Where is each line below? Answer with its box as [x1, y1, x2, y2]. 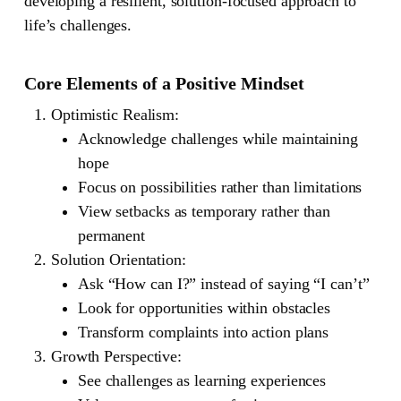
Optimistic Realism [50, 105, 175, 124]
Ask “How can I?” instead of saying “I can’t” [77, 274, 370, 293]
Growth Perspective [50, 346, 178, 365]
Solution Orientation [50, 250, 182, 269]
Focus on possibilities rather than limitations [77, 177, 363, 196]
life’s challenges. [23, 15, 132, 34]
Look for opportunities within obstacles [77, 298, 331, 317]
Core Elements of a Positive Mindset [23, 73, 304, 93]
